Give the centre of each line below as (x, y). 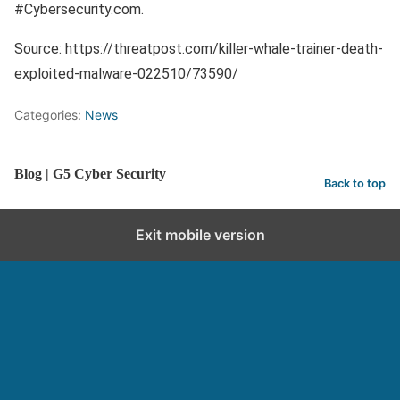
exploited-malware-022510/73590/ (126, 74)
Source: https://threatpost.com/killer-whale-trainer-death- (199, 49)
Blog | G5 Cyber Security (90, 174)
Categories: (50, 115)
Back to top (355, 183)
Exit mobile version (200, 235)
